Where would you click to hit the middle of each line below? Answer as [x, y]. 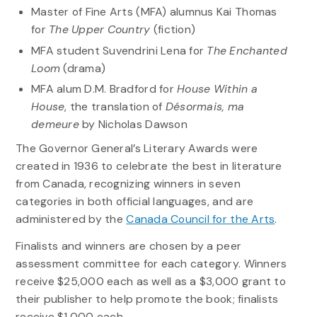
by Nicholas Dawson [138, 125]
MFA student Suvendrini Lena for [119, 50]
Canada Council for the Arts [201, 219]
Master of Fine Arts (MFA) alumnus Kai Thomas [154, 12]
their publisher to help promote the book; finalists [147, 299]
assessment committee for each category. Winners [151, 264]
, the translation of [115, 107]
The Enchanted [247, 50]
